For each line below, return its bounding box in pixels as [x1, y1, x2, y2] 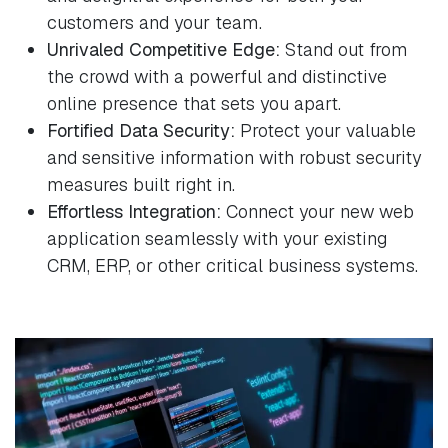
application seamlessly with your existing [47, 226, 387, 250]
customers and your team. [47, 10, 262, 34]
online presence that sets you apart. [47, 91, 341, 115]
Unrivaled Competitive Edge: [47, 37, 280, 61]
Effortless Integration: [47, 199, 221, 223]
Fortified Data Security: [47, 118, 235, 142]
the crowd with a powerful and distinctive [47, 64, 387, 88]
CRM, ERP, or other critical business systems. [47, 253, 418, 277]
